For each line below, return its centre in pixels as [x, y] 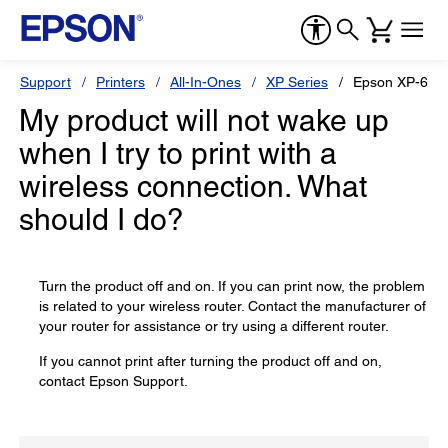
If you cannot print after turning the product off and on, [210, 361]
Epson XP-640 [398, 82]
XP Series [297, 82]
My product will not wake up [204, 120]
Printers [120, 82]
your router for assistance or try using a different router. [214, 326]
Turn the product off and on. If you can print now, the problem [232, 286]
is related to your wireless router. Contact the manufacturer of [232, 306]
